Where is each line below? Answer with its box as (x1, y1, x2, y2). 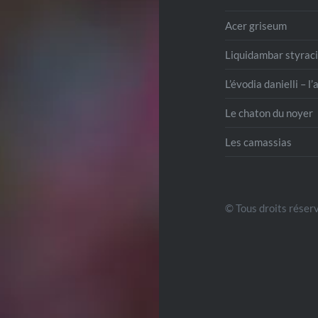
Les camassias (225, 135, 292, 148)
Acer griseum (225, 18, 287, 32)
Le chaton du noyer (225, 106, 314, 119)
